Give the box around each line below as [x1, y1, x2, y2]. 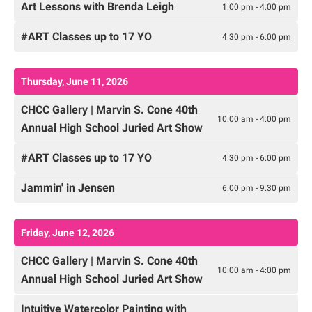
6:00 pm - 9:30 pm [222, 182, 291, 193]
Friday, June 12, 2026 [21, 227, 114, 239]
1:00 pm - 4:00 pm [222, 1, 291, 12]
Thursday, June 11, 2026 [21, 76, 128, 88]
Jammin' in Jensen [21, 181, 115, 195]
